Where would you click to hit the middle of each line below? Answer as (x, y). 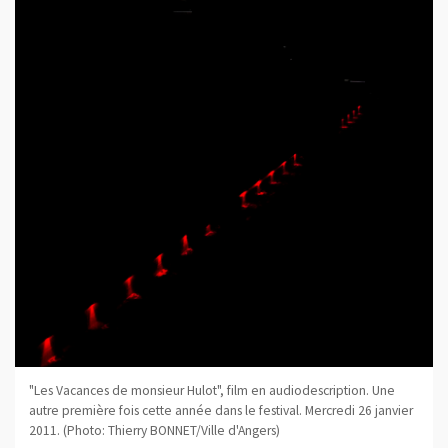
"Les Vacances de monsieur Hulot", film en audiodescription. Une (211, 390)
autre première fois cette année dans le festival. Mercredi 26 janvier (220, 410)
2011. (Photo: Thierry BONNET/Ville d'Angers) (154, 430)
